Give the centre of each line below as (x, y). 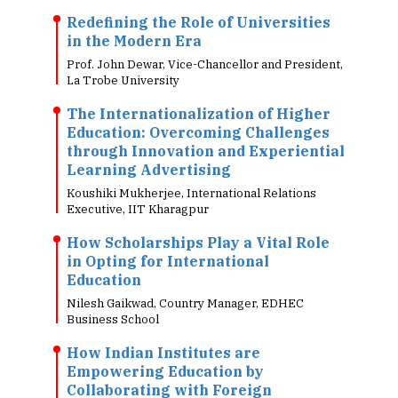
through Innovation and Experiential (206, 151)
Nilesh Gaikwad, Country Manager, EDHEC (185, 303)
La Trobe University (123, 80)
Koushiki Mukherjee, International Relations (191, 193)
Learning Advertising (149, 169)
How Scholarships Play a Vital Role (198, 242)
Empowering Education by (165, 371)
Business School (113, 319)
